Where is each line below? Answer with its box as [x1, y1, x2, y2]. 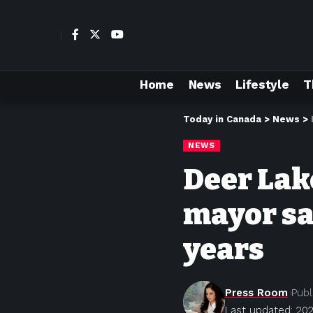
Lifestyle [235, 77, 289, 92]
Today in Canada [183, 114, 261, 124]
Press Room [225, 286, 288, 299]
